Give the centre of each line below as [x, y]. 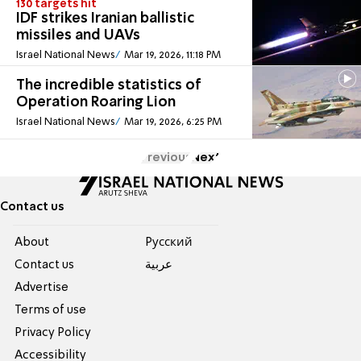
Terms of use [51, 311]
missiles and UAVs [78, 36]
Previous [166, 158]
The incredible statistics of [109, 86]
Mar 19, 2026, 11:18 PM [172, 55]
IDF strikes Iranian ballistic [105, 19]
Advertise [42, 288]
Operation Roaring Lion [96, 103]
